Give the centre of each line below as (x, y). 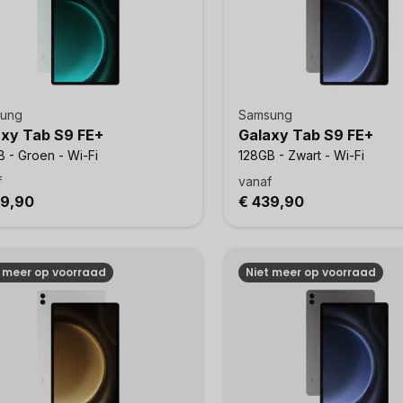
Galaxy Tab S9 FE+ (305, 135)
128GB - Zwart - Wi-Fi (301, 155)
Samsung (265, 115)
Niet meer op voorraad (310, 272)
